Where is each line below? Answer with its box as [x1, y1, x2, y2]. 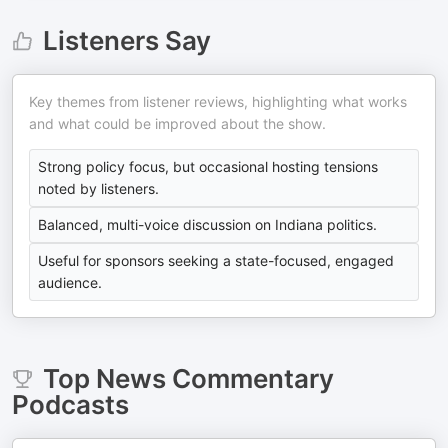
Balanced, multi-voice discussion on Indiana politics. [38, 216, 377, 233]
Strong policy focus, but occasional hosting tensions [38, 158, 378, 175]
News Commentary [95, 363, 334, 394]
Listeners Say [42, 25, 211, 56]
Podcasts [12, 389, 129, 420]
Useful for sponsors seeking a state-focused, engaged [38, 252, 394, 269]
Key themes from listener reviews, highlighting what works [29, 93, 407, 110]
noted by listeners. [38, 180, 159, 197]
